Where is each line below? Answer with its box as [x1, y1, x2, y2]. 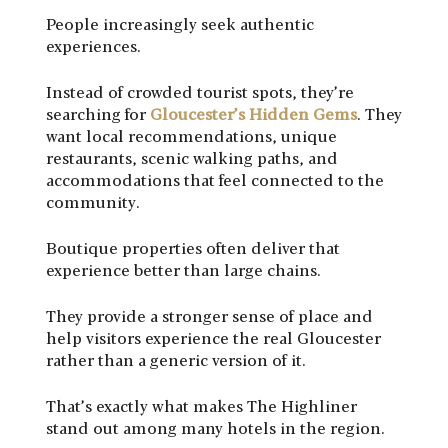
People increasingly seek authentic [46, 12, 314, 36]
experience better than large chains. [46, 258, 321, 282]
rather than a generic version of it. [46, 348, 306, 372]
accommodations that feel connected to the [46, 168, 384, 192]
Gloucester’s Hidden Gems [150, 102, 357, 126]
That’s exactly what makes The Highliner [46, 394, 357, 418]
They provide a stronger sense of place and [46, 304, 373, 328]
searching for [46, 102, 150, 126]
